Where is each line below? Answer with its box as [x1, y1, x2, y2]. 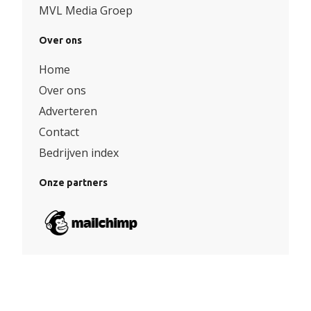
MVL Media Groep [39, 3, 133, 19]
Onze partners [39, 177, 108, 190]
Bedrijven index [39, 145, 119, 161]
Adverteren [39, 103, 97, 119]
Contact [39, 124, 79, 140]
